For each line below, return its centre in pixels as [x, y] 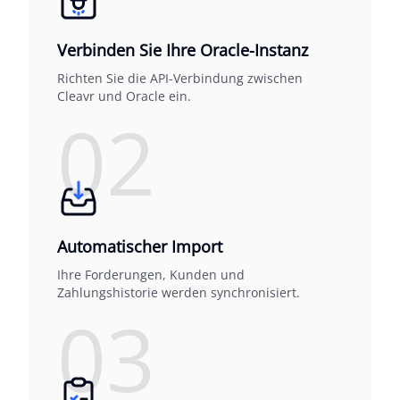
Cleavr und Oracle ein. [124, 96]
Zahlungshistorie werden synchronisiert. [179, 292]
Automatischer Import [140, 246]
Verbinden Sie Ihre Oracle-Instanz [183, 50]
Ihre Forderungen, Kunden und [151, 275]
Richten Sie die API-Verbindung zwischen [180, 78]
